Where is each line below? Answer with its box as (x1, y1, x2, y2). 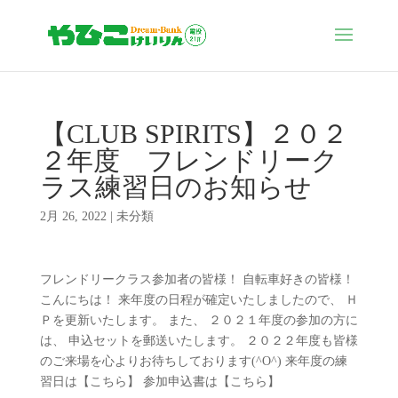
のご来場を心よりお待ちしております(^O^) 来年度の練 (39, 354, 347, 368)
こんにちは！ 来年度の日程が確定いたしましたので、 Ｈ (39, 293, 358, 306)
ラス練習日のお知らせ (39, 172, 312, 202)
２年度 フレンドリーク (39, 146, 338, 175)
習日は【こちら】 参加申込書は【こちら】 (39, 375, 280, 388)
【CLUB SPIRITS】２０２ (39, 119, 348, 148)
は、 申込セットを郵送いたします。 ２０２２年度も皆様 (39, 334, 358, 347)
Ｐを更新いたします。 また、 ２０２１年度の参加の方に (39, 314, 358, 327)
